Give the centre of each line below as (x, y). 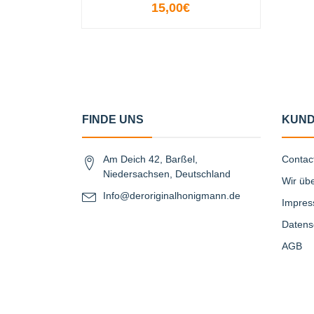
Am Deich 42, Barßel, (150, 159)
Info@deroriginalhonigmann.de (172, 195)
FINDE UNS (113, 119)
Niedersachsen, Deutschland (167, 173)
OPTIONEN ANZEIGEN (171, 14)
